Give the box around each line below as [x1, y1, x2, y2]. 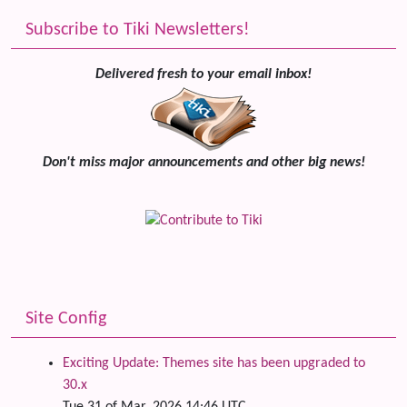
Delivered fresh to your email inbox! [95, 67, 312, 83]
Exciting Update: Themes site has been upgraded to [63, 356, 365, 372]
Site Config [25, 310, 106, 329]
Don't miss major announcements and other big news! [42, 155, 365, 171]
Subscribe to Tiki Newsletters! [25, 21, 250, 40]
